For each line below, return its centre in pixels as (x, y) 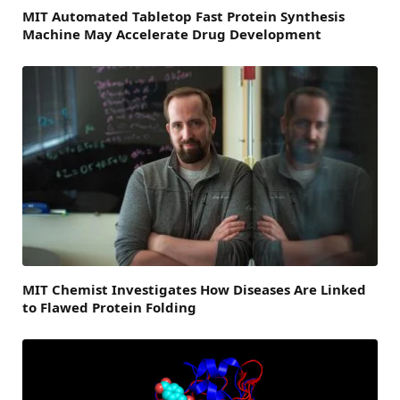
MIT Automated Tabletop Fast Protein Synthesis (183, 17)
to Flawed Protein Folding (109, 307)
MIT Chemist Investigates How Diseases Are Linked (194, 289)
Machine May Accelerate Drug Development (172, 34)
